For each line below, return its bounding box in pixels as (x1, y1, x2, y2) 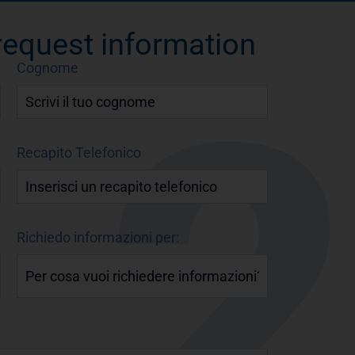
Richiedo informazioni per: (16, 229, 179, 246)
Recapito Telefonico (16, 144, 141, 162)
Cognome (16, 59, 78, 77)
